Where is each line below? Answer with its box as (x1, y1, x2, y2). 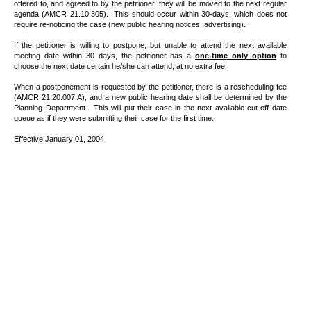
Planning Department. (14, 103, 87, 112)
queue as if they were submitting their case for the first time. (14, 114, 214, 123)
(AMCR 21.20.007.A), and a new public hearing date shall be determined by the (14, 93, 287, 102)
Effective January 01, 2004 (14, 135, 104, 144)
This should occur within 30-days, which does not (114, 10, 287, 19)
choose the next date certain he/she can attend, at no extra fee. (14, 62, 227, 71)
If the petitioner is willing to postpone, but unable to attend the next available (14, 41, 287, 50)
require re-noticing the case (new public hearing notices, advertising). (14, 20, 246, 29)
